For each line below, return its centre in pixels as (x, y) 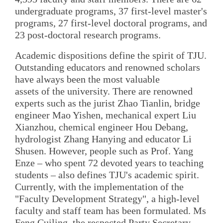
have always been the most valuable (87, 79)
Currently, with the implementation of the (99, 187)
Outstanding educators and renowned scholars (108, 67)
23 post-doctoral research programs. (88, 35)
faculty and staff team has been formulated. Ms (111, 211)
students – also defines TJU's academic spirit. (107, 175)
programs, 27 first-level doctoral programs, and (111, 23)
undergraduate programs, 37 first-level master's (111, 11)
